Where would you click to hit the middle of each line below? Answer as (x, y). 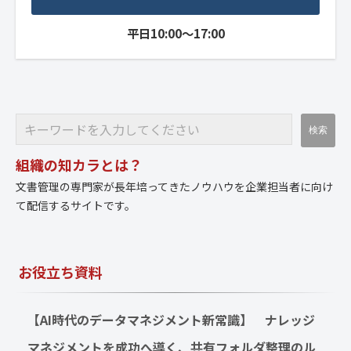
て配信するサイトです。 (76, 206)
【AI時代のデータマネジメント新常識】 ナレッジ (171, 320)
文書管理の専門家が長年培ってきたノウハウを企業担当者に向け (174, 187)
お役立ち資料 (60, 272)
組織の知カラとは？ (79, 165)
